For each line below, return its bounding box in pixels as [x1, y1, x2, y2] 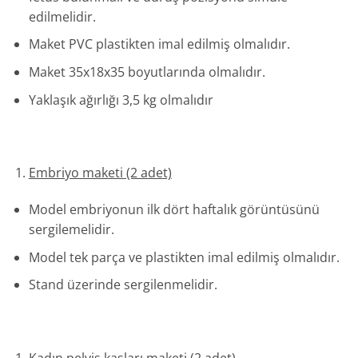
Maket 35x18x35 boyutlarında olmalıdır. [28, 63, 265, 82]
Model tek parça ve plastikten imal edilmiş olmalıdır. [28, 248, 340, 266]
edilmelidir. [28, 7, 96, 26]
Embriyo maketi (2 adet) [28, 164, 172, 182]
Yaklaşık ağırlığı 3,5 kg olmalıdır [28, 90, 213, 109]
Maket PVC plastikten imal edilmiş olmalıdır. [28, 35, 290, 54]
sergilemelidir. [28, 221, 114, 239]
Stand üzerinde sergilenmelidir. [28, 276, 217, 294]
